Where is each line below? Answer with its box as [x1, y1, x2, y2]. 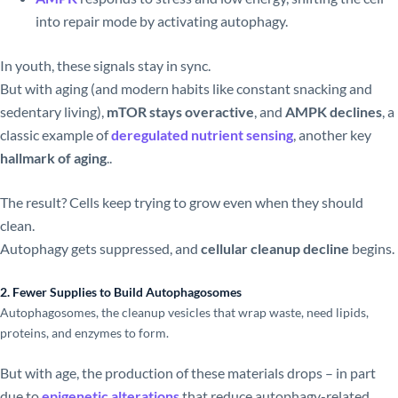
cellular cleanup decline [201, 240, 349, 258]
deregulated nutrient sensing [111, 126, 293, 144]
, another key [293, 126, 371, 144]
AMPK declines [285, 103, 382, 121]
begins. [349, 240, 394, 258]
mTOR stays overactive [107, 103, 254, 121]
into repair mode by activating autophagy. [36, 12, 288, 30]
